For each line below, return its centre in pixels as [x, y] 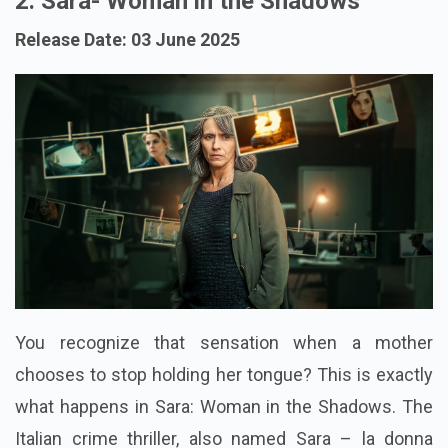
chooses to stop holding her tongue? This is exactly [224, 375]
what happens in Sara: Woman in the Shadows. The [224, 407]
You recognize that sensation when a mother [224, 343]
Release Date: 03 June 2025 [127, 40]
